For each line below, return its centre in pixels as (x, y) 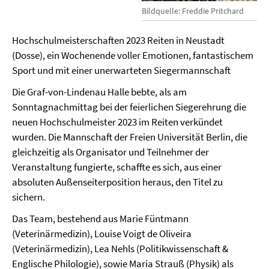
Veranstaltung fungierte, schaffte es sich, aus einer (117, 167)
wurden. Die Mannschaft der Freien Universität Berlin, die (130, 137)
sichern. (29, 197)
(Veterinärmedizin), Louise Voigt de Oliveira (102, 234)
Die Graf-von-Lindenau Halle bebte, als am (99, 92)
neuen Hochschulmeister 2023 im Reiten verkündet (117, 122)
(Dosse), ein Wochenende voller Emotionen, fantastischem (133, 56)
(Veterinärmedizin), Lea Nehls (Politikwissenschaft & (120, 249)
